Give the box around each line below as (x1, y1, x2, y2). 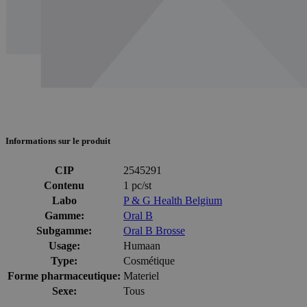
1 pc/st (123, 179, 151, 191)
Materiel (123, 269, 159, 282)
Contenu (44, 179, 84, 191)
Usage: (48, 239, 80, 251)
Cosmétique (123, 254, 175, 267)
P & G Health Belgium (123, 194, 222, 206)
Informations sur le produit (5, 136, 110, 147)
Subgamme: (36, 224, 92, 236)
